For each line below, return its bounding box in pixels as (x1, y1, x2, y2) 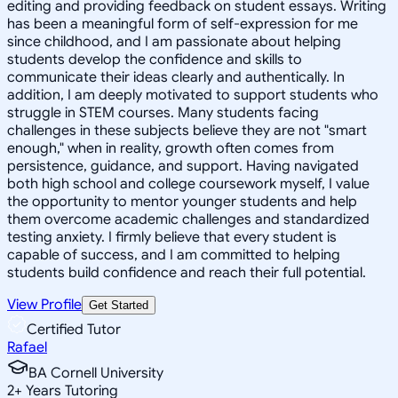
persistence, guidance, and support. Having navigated (7, 156, 359, 175)
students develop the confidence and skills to (7, 50, 302, 68)
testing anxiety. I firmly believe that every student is (7, 227, 337, 246)
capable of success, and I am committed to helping (7, 245, 340, 264)
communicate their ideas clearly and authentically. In (7, 68, 345, 86)
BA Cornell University (28, 363, 163, 382)
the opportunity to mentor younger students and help (7, 192, 357, 211)
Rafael (7, 338, 47, 356)
